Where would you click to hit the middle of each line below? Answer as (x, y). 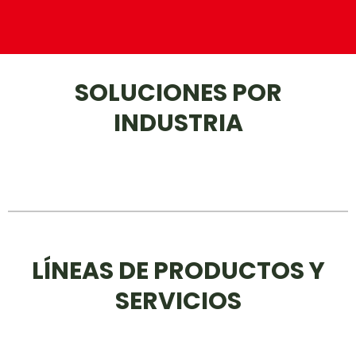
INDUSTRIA (178, 123)
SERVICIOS (178, 301)
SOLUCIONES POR (178, 93)
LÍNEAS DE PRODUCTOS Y (178, 271)
